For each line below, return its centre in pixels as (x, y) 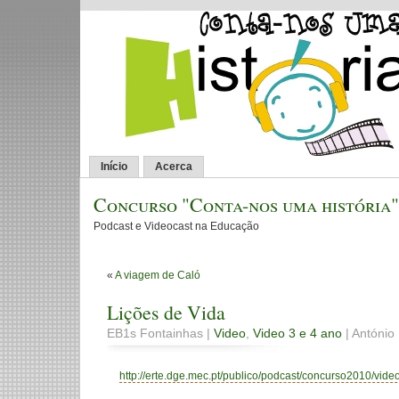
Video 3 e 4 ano (297, 334)
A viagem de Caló (158, 276)
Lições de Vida (166, 313)
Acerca (174, 167)
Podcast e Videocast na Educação (176, 226)
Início (114, 167)
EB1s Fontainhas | (160, 334)
